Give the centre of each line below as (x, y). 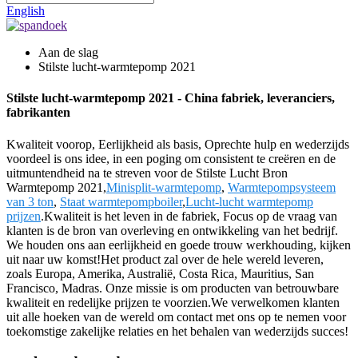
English (26, 11)
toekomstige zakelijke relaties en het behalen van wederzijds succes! (177, 331)
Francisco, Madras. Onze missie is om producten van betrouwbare (173, 288)
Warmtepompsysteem (282, 187)
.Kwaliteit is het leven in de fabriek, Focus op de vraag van (189, 216)
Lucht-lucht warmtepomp (249, 201)
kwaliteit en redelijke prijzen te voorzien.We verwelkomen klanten (173, 302)
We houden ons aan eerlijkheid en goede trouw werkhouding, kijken (179, 245)
